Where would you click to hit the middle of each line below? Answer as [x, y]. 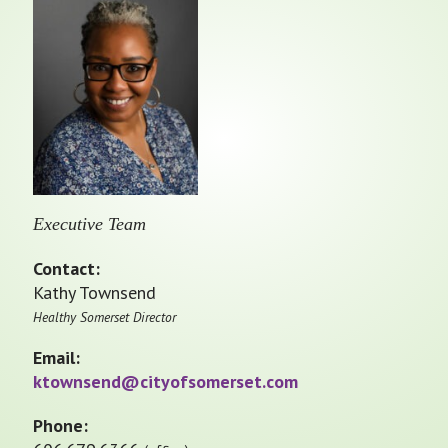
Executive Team [89, 224]
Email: [56, 358]
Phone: [60, 426]
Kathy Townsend [94, 293]
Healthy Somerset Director [104, 317]
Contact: [66, 269]
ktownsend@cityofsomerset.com [165, 382]
